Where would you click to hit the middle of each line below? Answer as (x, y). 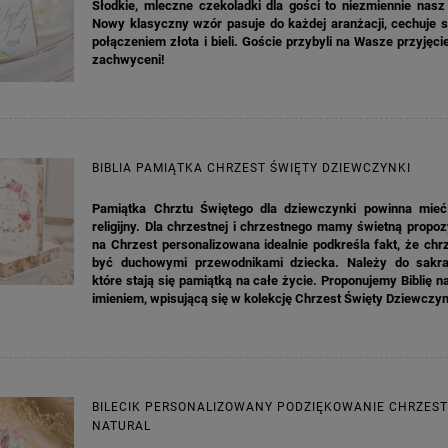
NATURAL (122, 425)
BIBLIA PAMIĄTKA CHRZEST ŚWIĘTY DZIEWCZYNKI (252, 167)
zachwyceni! (129, 59)
